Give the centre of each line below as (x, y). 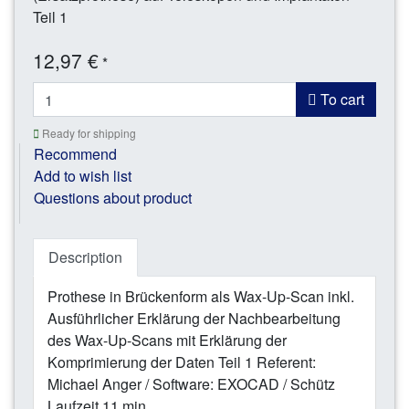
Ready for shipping (88, 133)
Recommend (75, 154)
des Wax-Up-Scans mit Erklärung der (167, 341)
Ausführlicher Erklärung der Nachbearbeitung (194, 319)
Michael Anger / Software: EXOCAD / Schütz (191, 384)
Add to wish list (83, 176)
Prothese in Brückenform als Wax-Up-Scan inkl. (201, 297)
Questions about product (113, 198)
